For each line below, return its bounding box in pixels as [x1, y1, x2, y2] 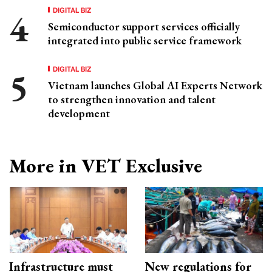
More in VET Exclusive [9, 153, 202, 179]
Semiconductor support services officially [48, 19, 240, 34]
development [48, 106, 110, 121]
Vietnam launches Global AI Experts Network [48, 78, 262, 93]
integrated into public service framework [48, 33, 242, 48]
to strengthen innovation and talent [48, 92, 216, 107]
